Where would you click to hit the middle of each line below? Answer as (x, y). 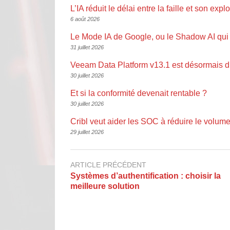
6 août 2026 (85, 19)
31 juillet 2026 (87, 47)
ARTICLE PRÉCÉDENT (108, 165)
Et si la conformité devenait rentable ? (139, 93)
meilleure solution (105, 186)
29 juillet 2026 (87, 132)
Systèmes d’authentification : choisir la (146, 176)
